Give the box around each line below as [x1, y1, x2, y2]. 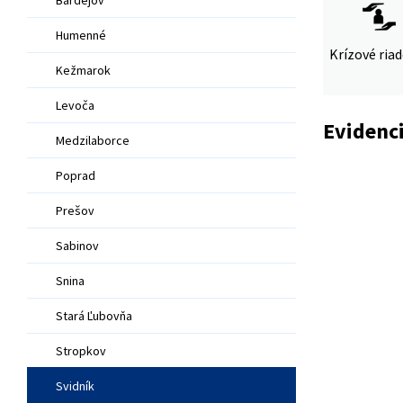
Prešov [56, 201, 94, 219]
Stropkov [56, 342, 106, 359]
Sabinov [56, 237, 99, 254]
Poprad [56, 166, 95, 184]
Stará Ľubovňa [56, 307, 132, 324]
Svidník [56, 377, 94, 394]
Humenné [56, 26, 106, 43]
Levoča [56, 96, 94, 113]
